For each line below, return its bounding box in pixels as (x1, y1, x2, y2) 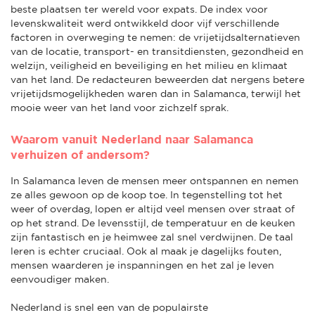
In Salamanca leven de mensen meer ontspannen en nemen (11, 174, 299, 186)
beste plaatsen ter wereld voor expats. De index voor (11, 3, 268, 15)
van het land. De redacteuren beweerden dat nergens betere (11, 73, 304, 85)
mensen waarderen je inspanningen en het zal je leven (11, 259, 274, 271)
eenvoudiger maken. (11, 273, 109, 285)
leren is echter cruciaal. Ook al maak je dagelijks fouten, (11, 245, 281, 257)
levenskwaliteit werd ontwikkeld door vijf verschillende (11, 17, 279, 29)
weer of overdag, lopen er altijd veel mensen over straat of (11, 202, 295, 214)
